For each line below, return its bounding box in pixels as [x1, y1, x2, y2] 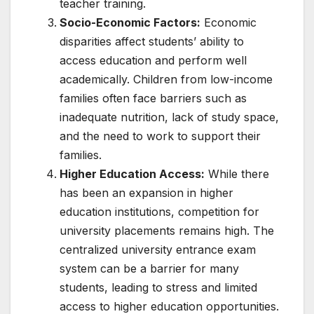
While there [205, 166, 269, 181]
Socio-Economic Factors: [60, 15, 200, 29]
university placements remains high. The [60, 223, 274, 238]
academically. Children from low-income [60, 71, 273, 86]
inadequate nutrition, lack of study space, [60, 109, 279, 124]
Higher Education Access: [60, 166, 205, 181]
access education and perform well [60, 53, 247, 67]
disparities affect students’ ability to [60, 34, 244, 48]
